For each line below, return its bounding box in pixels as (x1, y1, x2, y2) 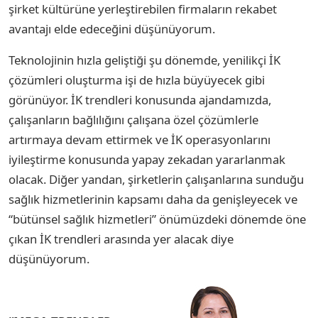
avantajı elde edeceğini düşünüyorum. (9, 20, 215, 37)
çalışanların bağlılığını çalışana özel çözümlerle (9, 111, 258, 128)
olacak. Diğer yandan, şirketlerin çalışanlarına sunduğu (9, 170, 304, 187)
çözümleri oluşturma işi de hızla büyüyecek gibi (9, 71, 265, 88)
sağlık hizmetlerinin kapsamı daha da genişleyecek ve (9, 190, 297, 207)
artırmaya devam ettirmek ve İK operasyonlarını (9, 131, 270, 148)
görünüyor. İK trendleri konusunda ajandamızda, (9, 91, 271, 108)
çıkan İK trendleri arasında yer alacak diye (9, 230, 234, 247)
